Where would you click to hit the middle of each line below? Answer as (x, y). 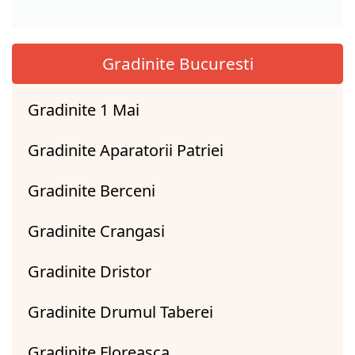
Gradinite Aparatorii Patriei (126, 150)
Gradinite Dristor (90, 271)
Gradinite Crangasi (96, 231)
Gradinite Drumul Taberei (120, 311)
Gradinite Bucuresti (177, 63)
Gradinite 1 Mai (84, 109)
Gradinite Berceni (92, 190)
